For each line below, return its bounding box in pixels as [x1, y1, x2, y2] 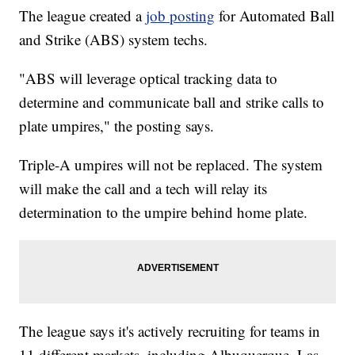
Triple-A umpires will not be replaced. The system [19, 155, 323, 175]
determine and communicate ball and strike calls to [19, 92, 325, 113]
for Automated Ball [215, 6, 335, 26]
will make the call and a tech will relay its [19, 178, 268, 199]
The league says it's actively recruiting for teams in [19, 321, 321, 342]
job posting [146, 6, 216, 26]
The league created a [19, 6, 147, 26]
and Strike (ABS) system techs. [19, 29, 208, 50]
